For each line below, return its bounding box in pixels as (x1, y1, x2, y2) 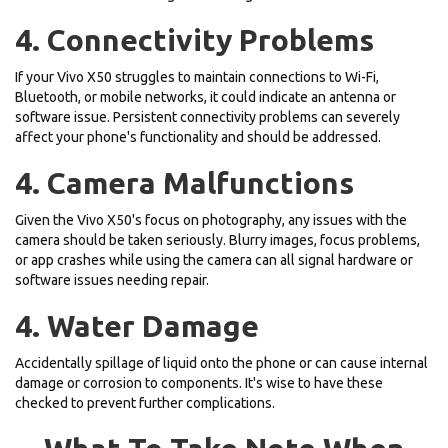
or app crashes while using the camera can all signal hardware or (15, 251, 413, 268)
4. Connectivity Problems (15, 22, 374, 57)
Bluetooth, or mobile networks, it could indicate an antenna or (15, 88, 396, 105)
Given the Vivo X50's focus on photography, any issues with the (15, 211, 407, 228)
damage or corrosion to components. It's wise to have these (15, 374, 383, 391)
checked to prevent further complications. (15, 394, 275, 411)
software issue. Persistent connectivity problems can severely (15, 108, 400, 125)
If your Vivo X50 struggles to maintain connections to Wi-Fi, (15, 68, 379, 85)
